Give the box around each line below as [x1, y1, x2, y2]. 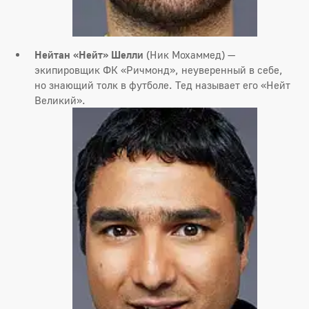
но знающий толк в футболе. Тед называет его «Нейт [34, 79, 290, 92]
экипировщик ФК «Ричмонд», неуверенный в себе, [34, 63, 283, 77]
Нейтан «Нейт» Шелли [34, 48, 143, 61]
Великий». [34, 94, 86, 107]
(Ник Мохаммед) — [143, 48, 235, 61]
